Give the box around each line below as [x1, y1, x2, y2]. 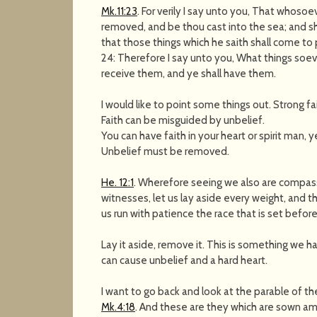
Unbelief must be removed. [101, 144, 230, 158]
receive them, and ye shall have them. [101, 67, 277, 80]
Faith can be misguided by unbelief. [101, 113, 265, 127]
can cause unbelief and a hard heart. [101, 253, 268, 267]
